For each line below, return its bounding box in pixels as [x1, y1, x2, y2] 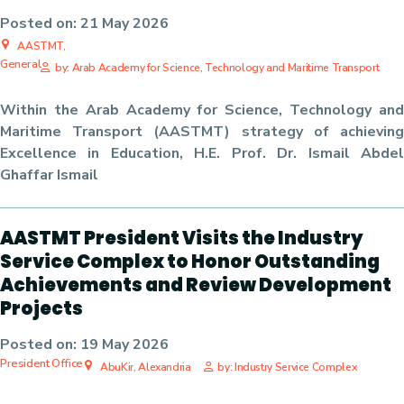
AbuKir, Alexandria [97, 360, 191, 374]
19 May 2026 [80, 335, 169, 354]
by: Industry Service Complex [217, 360, 357, 374]
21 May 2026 [80, 14, 169, 33]
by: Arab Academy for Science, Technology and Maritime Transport [54, 60, 380, 75]
